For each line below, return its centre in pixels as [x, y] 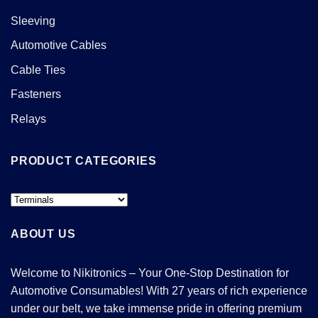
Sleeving [33, 21]
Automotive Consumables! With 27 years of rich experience [159, 290]
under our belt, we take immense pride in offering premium [156, 308]
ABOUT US [43, 234]
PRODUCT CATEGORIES [84, 160]
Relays [28, 119]
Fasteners [36, 94]
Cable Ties [38, 70]
